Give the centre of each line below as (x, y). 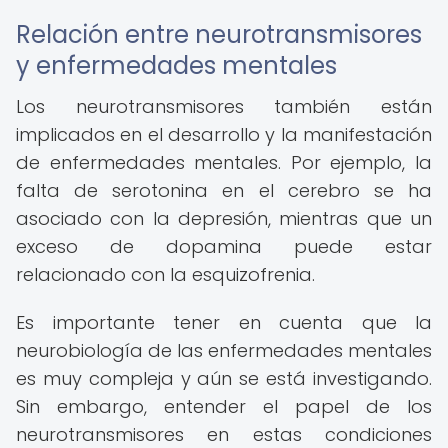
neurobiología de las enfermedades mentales (224, 350)
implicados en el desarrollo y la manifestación (224, 134)
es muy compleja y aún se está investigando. (224, 378)
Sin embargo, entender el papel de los (224, 406)
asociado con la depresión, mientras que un (224, 218)
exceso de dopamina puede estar (224, 246)
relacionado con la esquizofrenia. (165, 274)
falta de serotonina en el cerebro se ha (224, 190)
